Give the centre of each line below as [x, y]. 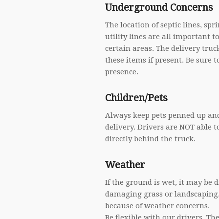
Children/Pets [137, 98]
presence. [122, 72]
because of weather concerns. [158, 206]
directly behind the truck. [151, 139]
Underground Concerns [159, 8]
